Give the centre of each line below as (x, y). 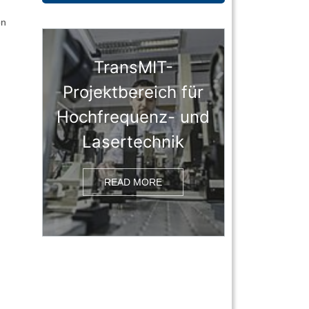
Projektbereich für (133, 92)
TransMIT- (133, 68)
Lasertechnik (133, 142)
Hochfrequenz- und (133, 117)
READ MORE (133, 182)
